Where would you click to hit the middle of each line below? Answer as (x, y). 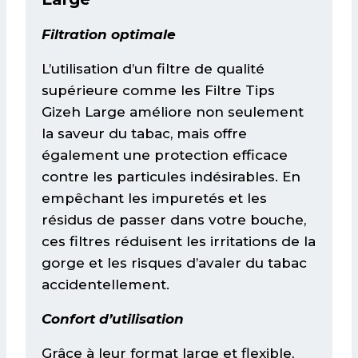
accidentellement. (105, 284)
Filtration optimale (109, 34)
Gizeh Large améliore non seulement (173, 111)
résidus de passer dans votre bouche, (174, 219)
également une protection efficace (165, 155)
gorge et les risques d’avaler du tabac (174, 263)
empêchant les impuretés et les (154, 198)
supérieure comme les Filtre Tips (158, 90)
